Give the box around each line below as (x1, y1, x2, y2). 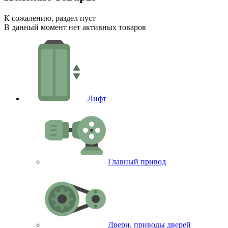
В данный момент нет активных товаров (4, 23, 146, 32)
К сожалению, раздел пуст (4, 14, 96, 23)
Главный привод (108, 157, 166, 166)
